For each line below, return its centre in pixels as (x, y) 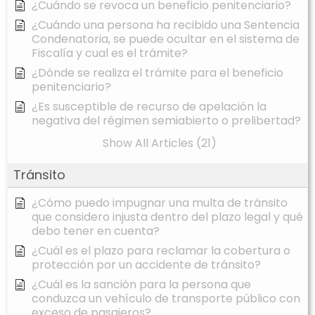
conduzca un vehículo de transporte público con (166, 299)
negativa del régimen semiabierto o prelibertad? (166, 121)
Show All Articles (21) (159, 143)
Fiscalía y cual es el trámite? (110, 53)
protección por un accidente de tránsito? (146, 265)
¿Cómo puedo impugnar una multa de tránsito (160, 203)
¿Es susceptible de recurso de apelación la (149, 107)
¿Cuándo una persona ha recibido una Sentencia (166, 25)
